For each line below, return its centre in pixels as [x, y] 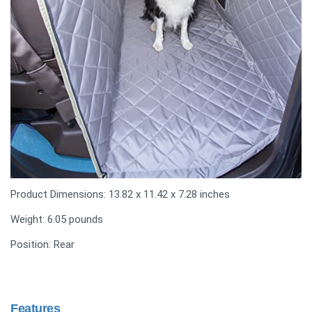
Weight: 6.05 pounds [57, 219]
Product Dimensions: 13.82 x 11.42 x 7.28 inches [120, 194]
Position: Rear [42, 244]
